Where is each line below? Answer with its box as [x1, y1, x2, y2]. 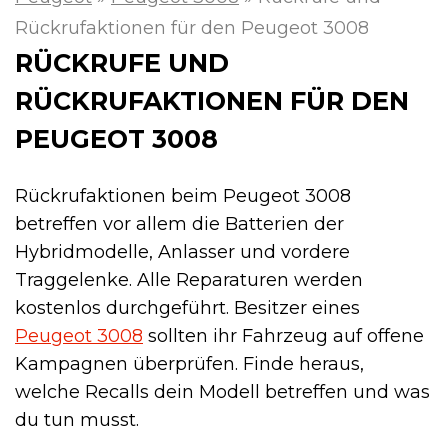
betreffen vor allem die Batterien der [15, 212, 344, 235]
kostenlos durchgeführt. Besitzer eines [15, 296, 360, 319]
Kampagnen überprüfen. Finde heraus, [15, 352, 364, 375]
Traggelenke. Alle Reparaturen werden [15, 268, 363, 291]
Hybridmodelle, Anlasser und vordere [15, 240, 350, 263]
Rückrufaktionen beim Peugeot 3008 [15, 184, 351, 207]
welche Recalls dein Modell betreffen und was [15, 380, 430, 403]
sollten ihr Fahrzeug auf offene [143, 324, 424, 347]
